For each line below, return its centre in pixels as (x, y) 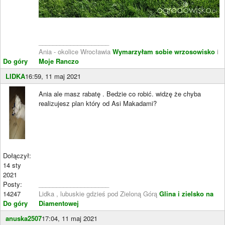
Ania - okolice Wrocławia (76, 51)
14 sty (12, 165)
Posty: (13, 184)
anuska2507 (24, 218)
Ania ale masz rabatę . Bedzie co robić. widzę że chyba (120, 93)
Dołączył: (17, 155)
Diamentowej (59, 203)
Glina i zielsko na (186, 193)
